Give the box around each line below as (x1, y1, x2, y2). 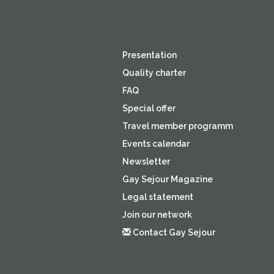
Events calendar (122, 139, 190, 149)
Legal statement (122, 192, 193, 202)
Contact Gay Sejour (130, 228, 215, 238)
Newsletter (122, 157, 170, 167)
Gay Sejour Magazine (122, 174, 213, 185)
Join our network (122, 210, 192, 220)
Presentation (122, 50, 177, 61)
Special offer (122, 103, 176, 114)
